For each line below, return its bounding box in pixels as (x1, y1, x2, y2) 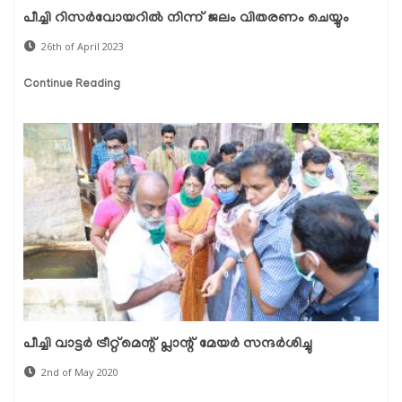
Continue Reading (23, 78, 120, 92)
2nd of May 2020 (41, 365, 118, 380)
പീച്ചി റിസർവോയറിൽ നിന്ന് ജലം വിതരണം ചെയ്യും (23, 11, 349, 28)
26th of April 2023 (41, 39, 124, 54)
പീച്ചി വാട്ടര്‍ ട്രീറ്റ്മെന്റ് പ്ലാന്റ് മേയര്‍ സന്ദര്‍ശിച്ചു (23, 336, 312, 354)
